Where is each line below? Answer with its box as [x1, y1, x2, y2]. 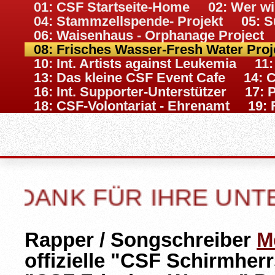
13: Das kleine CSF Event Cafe [34, 70, 225, 85]
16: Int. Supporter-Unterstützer [34, 84, 227, 99]
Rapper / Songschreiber [25, 228, 257, 251]
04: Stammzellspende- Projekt [34, 14, 223, 29]
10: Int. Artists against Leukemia [34, 56, 236, 71]
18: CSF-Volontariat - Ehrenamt [34, 98, 230, 114]
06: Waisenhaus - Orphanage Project [34, 28, 264, 43]
